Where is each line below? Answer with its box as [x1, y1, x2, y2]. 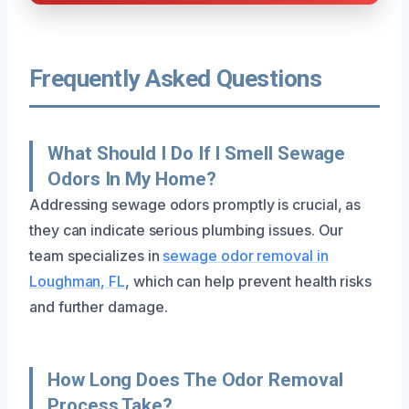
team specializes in [29, 246, 163, 265]
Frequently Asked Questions [29, 64, 322, 92]
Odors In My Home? [47, 167, 216, 190]
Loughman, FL [29, 271, 126, 290]
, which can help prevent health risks [125, 271, 372, 290]
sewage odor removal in [163, 246, 329, 265]
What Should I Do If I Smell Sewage [47, 142, 346, 164]
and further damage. [29, 297, 168, 316]
